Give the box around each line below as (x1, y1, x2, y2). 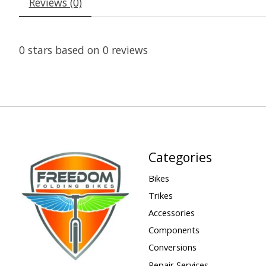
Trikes (148, 189, 173, 201)
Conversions (148, 241, 197, 254)
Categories (148, 148, 212, 166)
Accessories (148, 207, 195, 219)
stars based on (25, 42, 103, 57)
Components (148, 224, 199, 236)
